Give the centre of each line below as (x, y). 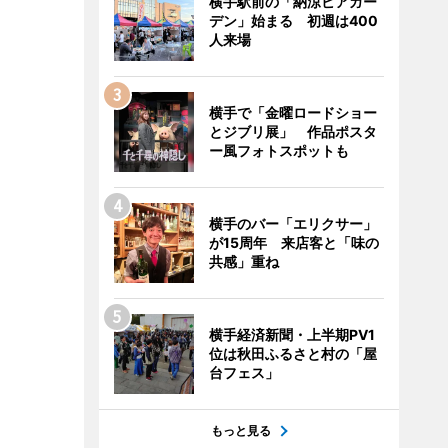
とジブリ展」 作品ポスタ (292, 131)
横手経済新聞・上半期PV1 (291, 334)
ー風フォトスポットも (278, 150)
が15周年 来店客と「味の (293, 242)
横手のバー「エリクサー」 (292, 223)
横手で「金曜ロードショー (292, 112)
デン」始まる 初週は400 (293, 20)
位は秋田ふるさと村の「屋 (292, 353)
